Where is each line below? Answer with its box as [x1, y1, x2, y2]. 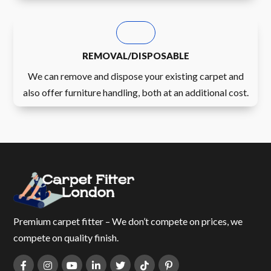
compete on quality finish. [13, 232, 119, 244]
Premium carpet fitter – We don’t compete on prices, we [13, 215, 243, 227]
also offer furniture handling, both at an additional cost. [22, 86, 249, 98]
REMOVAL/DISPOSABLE [82, 50, 189, 61]
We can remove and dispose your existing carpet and [27, 70, 244, 82]
